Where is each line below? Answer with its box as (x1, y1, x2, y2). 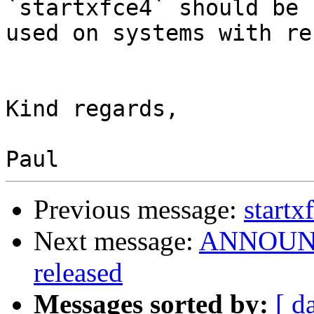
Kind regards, (6, 96, 179, 122)
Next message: (34, 226, 199, 257)
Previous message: (34, 194, 244, 225)
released (34, 257, 123, 288)
